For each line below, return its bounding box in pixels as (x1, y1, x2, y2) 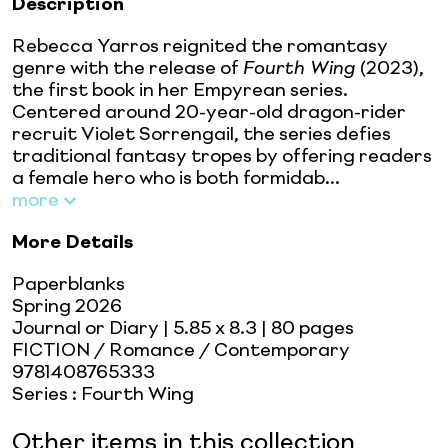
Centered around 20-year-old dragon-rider (12, 103, 406, 122)
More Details (12, 233, 133, 252)
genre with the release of (12, 59, 243, 78)
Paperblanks (12, 275, 125, 294)
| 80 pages (257, 319, 354, 338)
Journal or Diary (12, 319, 159, 338)
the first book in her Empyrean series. (12, 81, 348, 100)
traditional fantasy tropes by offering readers (12, 147, 432, 166)
